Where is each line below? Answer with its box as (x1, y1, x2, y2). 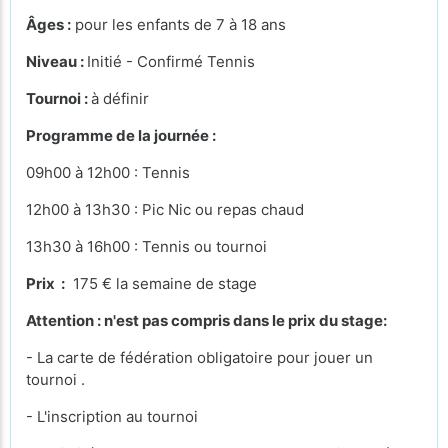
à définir (91, 88, 149, 108)
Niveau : (26, 51, 87, 71)
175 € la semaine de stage (65, 273, 257, 293)
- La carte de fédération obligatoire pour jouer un (26, 347, 373, 367)
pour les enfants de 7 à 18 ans (71, 14, 286, 34)
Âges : (26, 14, 71, 34)
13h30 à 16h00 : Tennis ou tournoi (26, 236, 267, 256)
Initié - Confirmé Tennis (87, 51, 255, 71)
